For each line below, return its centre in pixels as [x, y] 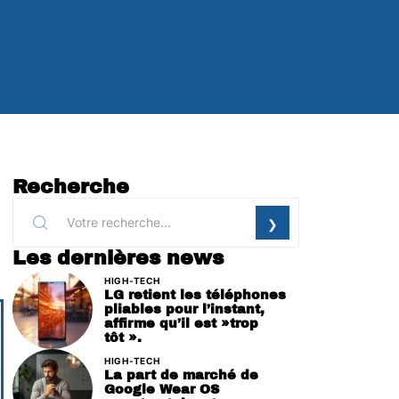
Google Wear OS [162, 389]
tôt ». [123, 337]
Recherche [71, 187]
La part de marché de [181, 375]
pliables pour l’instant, [184, 309]
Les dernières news [118, 258]
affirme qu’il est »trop [181, 323]
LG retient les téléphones [195, 294]
